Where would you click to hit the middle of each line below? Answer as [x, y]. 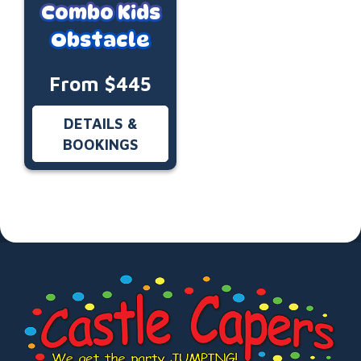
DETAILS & [100, 124]
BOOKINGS [100, 145]
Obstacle [100, 40]
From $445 [100, 84]
